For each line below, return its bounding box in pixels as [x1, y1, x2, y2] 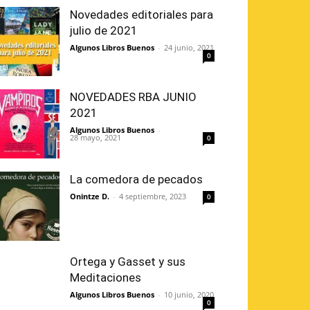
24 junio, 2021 [164, 42, 214, 53]
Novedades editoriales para [70, 8, 213, 22]
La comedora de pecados [70, 172, 203, 187]
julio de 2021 [70, 24, 138, 38]
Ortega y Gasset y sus [70, 255, 185, 269]
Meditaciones [70, 271, 141, 285]
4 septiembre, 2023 [119, 191, 186, 202]
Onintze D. [70, 191, 109, 202]
